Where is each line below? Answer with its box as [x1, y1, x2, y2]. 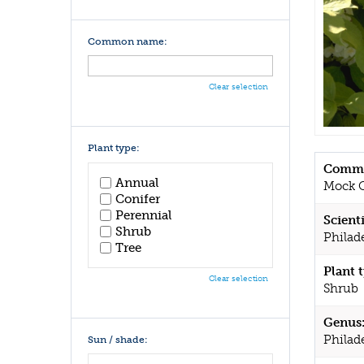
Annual [115, 175, 158, 190]
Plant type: [88, 142, 140, 154]
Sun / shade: [88, 333, 148, 345]
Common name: [88, 35, 167, 47]
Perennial [115, 207, 171, 223]
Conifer [115, 191, 160, 206]
